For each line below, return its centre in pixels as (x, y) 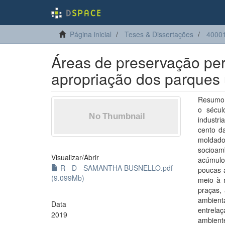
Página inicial (91, 34)
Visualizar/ (68, 157)
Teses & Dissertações (159, 34)
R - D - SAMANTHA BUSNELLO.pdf (116, 168)
